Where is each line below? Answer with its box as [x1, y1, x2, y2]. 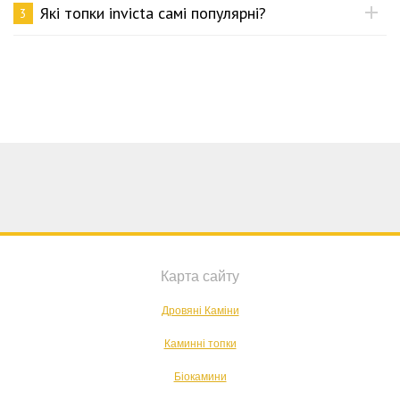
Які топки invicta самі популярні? [40, 3, 266, 23]
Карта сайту [161, 270, 239, 284]
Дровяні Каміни [161, 305, 239, 316]
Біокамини [173, 371, 227, 382]
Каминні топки [163, 338, 237, 349]
